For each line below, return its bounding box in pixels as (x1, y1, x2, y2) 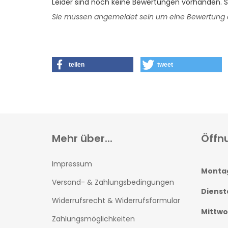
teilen (69, 61, 84, 68)
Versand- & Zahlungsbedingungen (52, 177, 174, 187)
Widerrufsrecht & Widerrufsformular (52, 195, 180, 206)
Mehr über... (52, 131, 112, 146)
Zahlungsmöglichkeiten (52, 214, 135, 224)
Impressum (52, 159, 92, 169)
